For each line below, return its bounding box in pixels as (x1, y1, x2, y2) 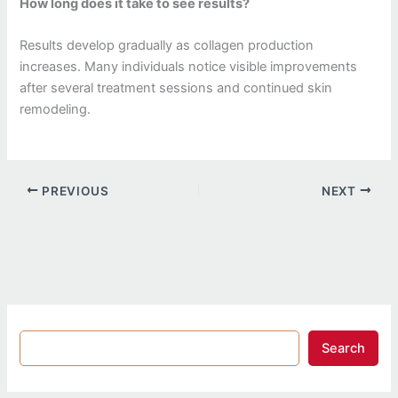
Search (321, 340, 365, 357)
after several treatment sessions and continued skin (20, 80, 333, 97)
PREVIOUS (38, 183, 109, 198)
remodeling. (20, 101, 92, 118)
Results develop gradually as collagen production (20, 37, 314, 54)
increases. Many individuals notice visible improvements (20, 59, 358, 76)
